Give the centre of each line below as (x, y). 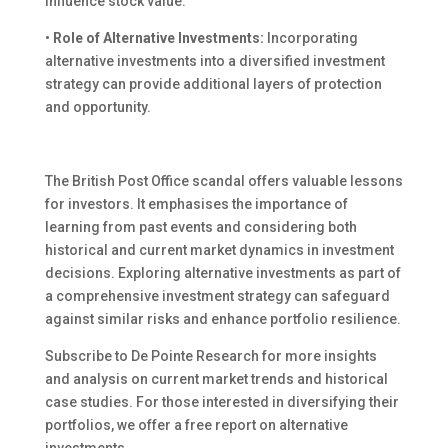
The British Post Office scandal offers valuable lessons (223, 180)
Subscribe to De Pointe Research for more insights (210, 355)
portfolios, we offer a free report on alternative (196, 424)
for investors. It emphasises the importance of (196, 203)
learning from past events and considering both (200, 226)
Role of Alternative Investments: (158, 37)
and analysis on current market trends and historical (216, 378)
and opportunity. (97, 106)
